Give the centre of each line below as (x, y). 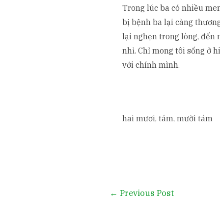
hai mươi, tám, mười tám (167, 118)
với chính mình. (151, 65)
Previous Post (146, 193)
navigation (115, 204)
